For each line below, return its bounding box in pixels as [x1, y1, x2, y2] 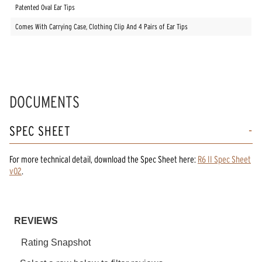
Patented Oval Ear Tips [15, 3, 75, 12]
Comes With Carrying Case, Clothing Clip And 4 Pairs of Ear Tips [15, 22, 188, 32]
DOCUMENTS [9, 92, 80, 112]
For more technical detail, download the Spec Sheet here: [9, 153, 196, 164]
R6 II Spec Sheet [198, 153, 251, 164]
